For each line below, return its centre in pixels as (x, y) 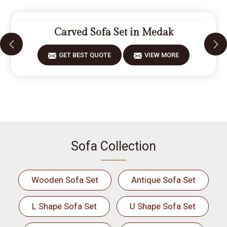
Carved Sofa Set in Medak (113, 32)
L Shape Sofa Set (64, 206)
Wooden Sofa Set (65, 180)
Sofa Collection (113, 146)
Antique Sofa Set (163, 180)
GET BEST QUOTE (85, 55)
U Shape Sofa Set (162, 206)
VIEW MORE (162, 55)
